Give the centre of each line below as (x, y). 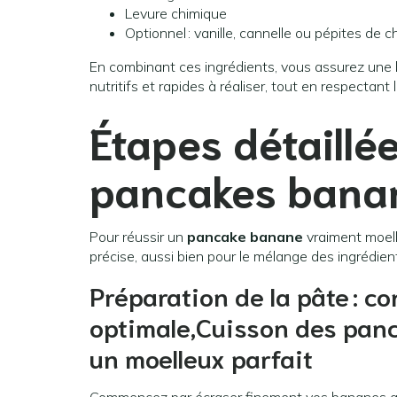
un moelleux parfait (201, 358)
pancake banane (245, 237)
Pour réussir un (138, 237)
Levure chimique (176, 14)
